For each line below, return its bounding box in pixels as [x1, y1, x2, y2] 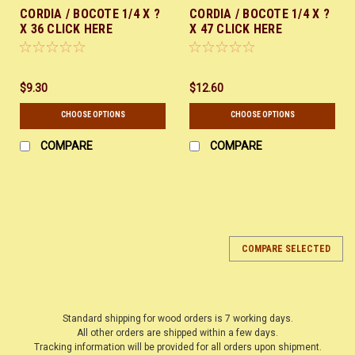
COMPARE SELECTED [242, 242, 330, 254]
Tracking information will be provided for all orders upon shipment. [33, 341, 322, 353]
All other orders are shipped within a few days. [77, 326, 278, 338]
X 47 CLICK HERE [189, 21, 282, 36]
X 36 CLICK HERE [20, 21, 113, 36]
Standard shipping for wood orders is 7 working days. [62, 312, 293, 324]
